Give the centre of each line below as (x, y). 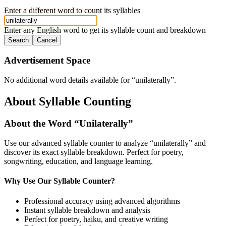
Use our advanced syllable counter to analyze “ (79, 143)
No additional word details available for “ (70, 80)
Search (18, 40)
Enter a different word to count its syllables (72, 11)
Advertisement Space (47, 60)
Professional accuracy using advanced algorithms (102, 201)
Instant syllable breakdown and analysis (87, 210)
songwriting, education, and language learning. (78, 161)
